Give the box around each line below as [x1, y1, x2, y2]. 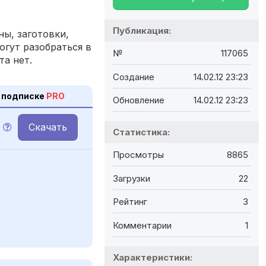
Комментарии [113, 219, 172, 231]
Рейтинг [113, 196, 147, 208]
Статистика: [113, 126, 170, 138]
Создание [113, 71, 154, 83]
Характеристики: [113, 251, 192, 263]
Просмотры [113, 149, 164, 161]
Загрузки [113, 172, 150, 184]
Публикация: [113, 24, 171, 36]
